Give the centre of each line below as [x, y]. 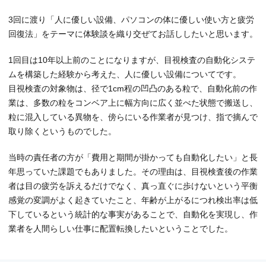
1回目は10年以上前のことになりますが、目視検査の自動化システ [132, 60]
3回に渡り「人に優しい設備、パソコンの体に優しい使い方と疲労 [131, 19]
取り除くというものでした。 [62, 131]
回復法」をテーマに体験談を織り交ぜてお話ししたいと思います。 [133, 34]
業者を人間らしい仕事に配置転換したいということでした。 [121, 228]
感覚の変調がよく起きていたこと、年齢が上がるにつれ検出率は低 [133, 200]
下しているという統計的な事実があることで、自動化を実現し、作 [133, 214]
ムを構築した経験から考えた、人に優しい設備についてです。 [125, 74]
